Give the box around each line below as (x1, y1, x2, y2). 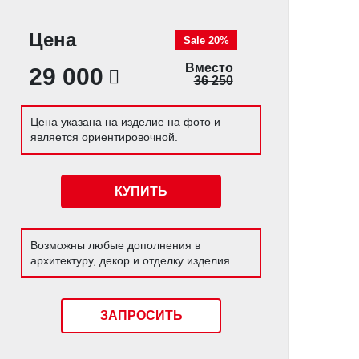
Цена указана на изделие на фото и (30, 115, 221, 128)
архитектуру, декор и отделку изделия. (30, 253, 234, 267)
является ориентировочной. (30, 130, 179, 143)
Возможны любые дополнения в (30, 238, 201, 252)
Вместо (184, 61, 233, 75)
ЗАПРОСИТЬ (99, 309, 183, 323)
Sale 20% (183, 34, 229, 47)
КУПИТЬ (115, 184, 167, 199)
